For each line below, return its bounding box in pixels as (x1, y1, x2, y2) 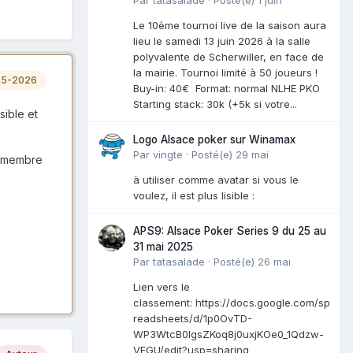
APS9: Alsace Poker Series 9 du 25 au (133, 224, 326, 237)
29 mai (236, 147, 269, 161)
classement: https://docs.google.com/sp (133, 295, 330, 309)
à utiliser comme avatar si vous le (133, 173, 299, 186)
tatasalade (153, 255, 205, 268)
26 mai (258, 255, 291, 268)
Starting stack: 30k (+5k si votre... (133, 97, 297, 110)
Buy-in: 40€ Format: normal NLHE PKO (133, 81, 320, 95)
